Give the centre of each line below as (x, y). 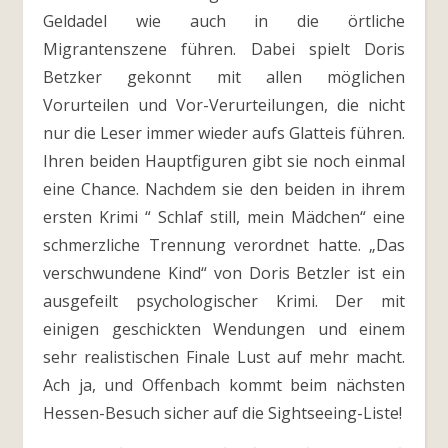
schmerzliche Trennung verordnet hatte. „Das (224, 245)
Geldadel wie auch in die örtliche (224, 21)
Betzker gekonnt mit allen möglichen (224, 77)
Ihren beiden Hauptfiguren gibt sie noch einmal (224, 161)
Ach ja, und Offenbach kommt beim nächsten (224, 385)
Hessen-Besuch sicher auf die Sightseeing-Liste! (222, 413)
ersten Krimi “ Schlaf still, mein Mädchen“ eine (224, 217)
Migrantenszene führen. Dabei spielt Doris (224, 49)
